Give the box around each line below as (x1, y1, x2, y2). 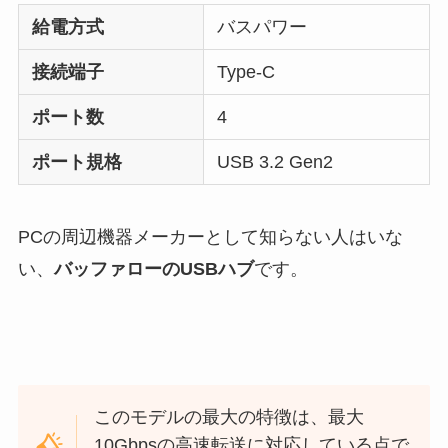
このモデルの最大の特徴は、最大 (94, 407, 365, 428)
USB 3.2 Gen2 (217, 151, 334, 172)
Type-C (217, 61, 276, 82)
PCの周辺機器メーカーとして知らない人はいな (17, 226, 403, 247)
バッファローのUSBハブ (53, 258, 254, 279)
